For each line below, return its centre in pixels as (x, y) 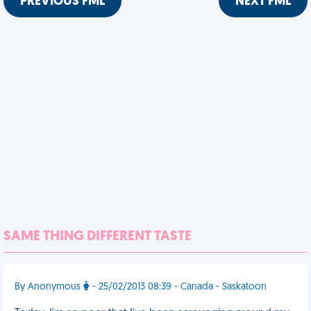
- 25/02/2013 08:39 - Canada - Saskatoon (178, 287)
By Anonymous (49, 287)
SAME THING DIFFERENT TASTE (98, 237)
